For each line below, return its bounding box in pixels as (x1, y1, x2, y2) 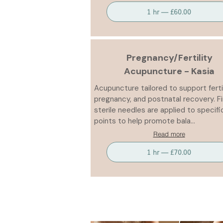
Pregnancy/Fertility (126, 52, 213, 64)
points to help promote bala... (94, 116, 195, 126)
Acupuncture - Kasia (124, 65, 215, 77)
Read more (153, 130, 185, 138)
